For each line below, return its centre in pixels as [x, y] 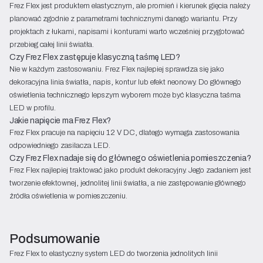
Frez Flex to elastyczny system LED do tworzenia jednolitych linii [114, 253]
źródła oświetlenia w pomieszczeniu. [68, 196]
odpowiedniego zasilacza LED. [60, 145]
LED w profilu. [33, 108]
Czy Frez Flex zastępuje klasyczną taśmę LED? [95, 57]
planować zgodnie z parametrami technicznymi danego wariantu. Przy [123, 18]
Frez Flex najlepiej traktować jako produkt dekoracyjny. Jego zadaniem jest [130, 170]
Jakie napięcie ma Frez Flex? [60, 120]
